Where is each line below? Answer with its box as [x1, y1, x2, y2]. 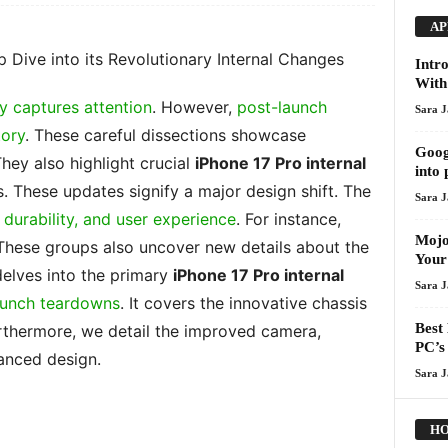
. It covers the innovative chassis [119, 293, 367, 313]
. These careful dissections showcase [24, 125, 306, 145]
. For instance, [235, 209, 341, 229]
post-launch [236, 97, 327, 117]
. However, [151, 97, 237, 117]
